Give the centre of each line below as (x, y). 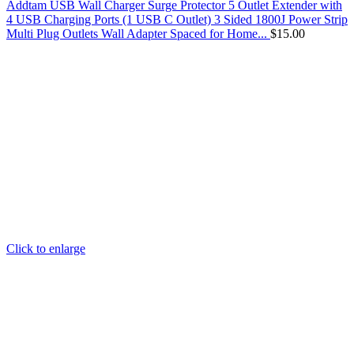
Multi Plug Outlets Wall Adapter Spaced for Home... (138, 33)
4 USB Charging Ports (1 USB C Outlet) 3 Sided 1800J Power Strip (177, 19)
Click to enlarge (46, 248)
